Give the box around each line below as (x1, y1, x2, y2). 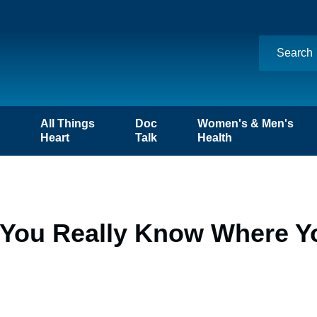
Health (197, 132, 233, 144)
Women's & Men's (197, 117, 294, 129)
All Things (40, 117, 95, 129)
